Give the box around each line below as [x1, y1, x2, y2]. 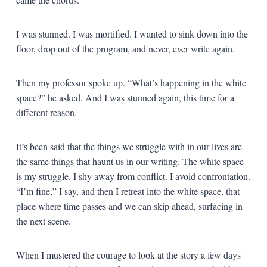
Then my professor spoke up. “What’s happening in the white [15, 76, 246, 89]
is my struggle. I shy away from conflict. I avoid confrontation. [15, 169, 250, 182]
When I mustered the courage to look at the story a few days [15, 248, 241, 261]
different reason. [15, 105, 77, 119]
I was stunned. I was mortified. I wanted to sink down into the [15, 27, 248, 40]
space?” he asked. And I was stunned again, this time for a [15, 91, 234, 104]
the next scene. [15, 214, 71, 227]
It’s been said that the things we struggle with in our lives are [15, 139, 242, 153]
